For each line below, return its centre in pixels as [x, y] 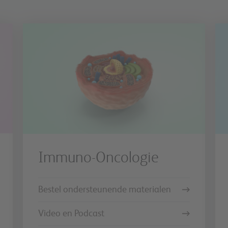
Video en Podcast [71, 213]
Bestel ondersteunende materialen [104, 190]
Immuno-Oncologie [98, 158]
